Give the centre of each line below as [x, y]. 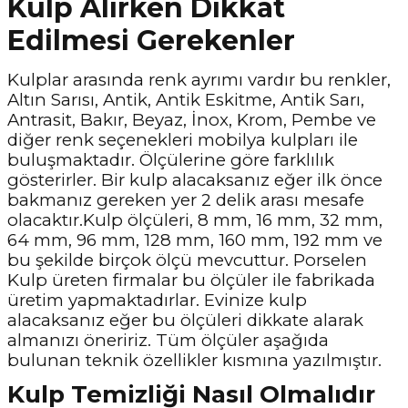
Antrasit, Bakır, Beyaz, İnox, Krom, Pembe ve [192, 120]
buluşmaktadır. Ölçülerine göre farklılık [171, 160]
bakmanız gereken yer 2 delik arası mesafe [186, 200]
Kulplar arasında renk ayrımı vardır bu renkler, [199, 80]
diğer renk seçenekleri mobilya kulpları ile [183, 140]
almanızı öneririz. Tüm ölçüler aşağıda [168, 340]
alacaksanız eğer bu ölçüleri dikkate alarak [185, 320]
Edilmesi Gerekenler [151, 41]
